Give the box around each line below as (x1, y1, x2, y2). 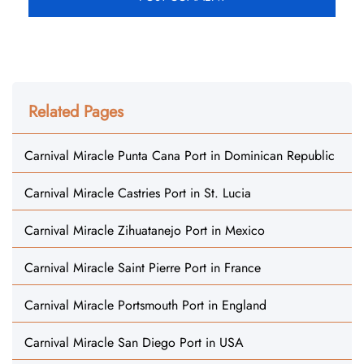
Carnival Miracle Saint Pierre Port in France (24, 258, 261, 277)
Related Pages (28, 100, 123, 123)
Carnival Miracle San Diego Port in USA (24, 333, 244, 352)
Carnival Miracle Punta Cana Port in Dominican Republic (24, 146, 335, 165)
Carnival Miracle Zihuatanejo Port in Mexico (24, 221, 265, 240)
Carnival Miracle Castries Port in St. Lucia (24, 184, 251, 202)
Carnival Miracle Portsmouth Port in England (24, 296, 266, 314)
